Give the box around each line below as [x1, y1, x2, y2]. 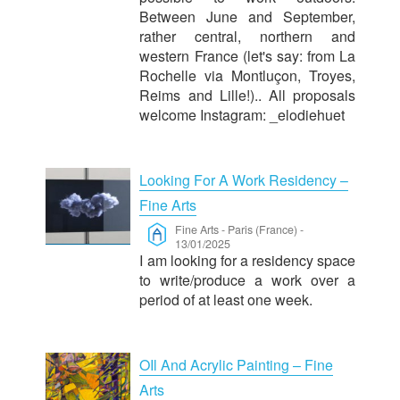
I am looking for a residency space [139, 250, 356, 271]
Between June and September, [139, 6, 356, 28]
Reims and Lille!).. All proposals [139, 85, 356, 106]
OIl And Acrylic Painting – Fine [139, 354, 334, 376]
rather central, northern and [139, 26, 356, 47]
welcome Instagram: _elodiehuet [139, 104, 346, 126]
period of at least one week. [139, 289, 313, 311]
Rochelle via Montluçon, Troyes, [139, 65, 356, 87]
